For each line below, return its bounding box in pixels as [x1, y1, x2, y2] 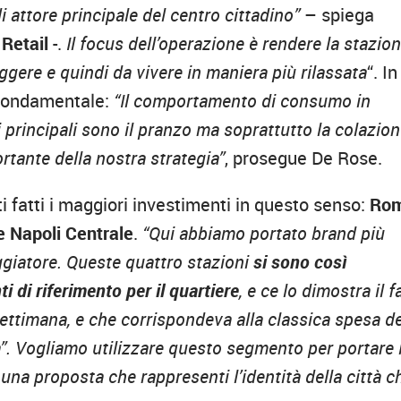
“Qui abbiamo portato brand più [142, 220, 386, 245]
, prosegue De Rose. [225, 145, 383, 170]
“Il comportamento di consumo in [114, 88, 371, 113]
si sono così [253, 249, 347, 274]
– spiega [300, 2, 375, 27]
